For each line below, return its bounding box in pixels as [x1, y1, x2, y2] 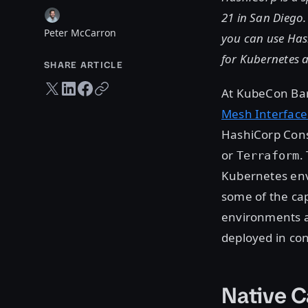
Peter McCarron [44, 25, 116, 39]
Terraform [236, 148, 300, 162]
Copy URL [93, 79, 133, 90]
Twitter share [43, 79, 94, 90]
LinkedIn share [60, 79, 118, 90]
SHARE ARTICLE [44, 58, 123, 71]
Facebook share [76, 79, 140, 90]
